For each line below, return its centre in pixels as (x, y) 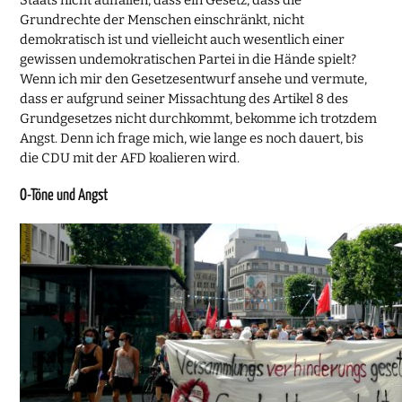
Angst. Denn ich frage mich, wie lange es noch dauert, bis (192, 138)
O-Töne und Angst (64, 195)
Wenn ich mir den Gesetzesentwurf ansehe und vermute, (194, 79)
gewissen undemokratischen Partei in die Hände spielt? (188, 59)
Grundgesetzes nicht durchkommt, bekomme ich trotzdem (199, 118)
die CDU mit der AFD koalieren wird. (130, 157)
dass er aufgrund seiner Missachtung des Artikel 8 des (184, 98)
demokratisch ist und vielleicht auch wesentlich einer (183, 39)
